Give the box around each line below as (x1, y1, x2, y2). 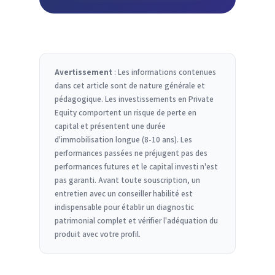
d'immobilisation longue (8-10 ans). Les (55, 134, 192, 145)
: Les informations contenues (112, 66, 216, 78)
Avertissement (55, 66, 112, 78)
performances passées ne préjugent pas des (55, 147, 207, 159)
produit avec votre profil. (55, 228, 141, 240)
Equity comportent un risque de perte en (55, 107, 196, 118)
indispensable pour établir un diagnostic (55, 201, 194, 213)
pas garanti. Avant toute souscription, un (55, 174, 200, 186)
